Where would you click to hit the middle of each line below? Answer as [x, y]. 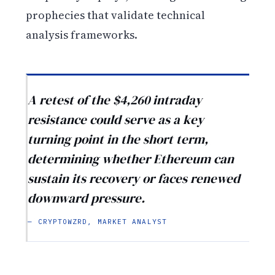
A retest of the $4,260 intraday [115, 100]
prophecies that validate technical [116, 15]
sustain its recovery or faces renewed [134, 179]
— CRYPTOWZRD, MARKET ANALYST [97, 222]
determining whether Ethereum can [131, 159]
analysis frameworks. [82, 34]
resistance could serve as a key [116, 120]
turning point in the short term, [118, 139]
